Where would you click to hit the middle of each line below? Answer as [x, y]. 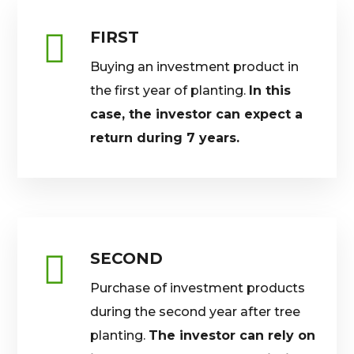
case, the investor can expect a [197, 114]
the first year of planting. [170, 90]
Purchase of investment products [198, 288]
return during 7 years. [165, 138]
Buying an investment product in [195, 67]
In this [270, 90]
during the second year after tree [196, 312]
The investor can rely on [232, 335]
